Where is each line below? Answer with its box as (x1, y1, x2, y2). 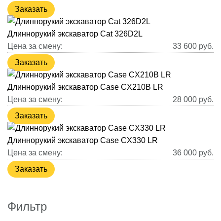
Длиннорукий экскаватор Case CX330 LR (7, 136, 158, 145)
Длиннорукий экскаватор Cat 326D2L (7, 30, 143, 38)
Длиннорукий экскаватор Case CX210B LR (7, 83, 163, 92)
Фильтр (7, 200, 47, 214)
